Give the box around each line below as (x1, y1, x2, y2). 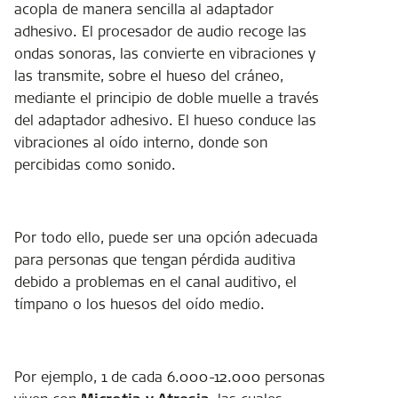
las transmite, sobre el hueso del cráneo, (14, 65, 283, 85)
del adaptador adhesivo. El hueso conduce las (14, 109, 316, 130)
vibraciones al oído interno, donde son (14, 131, 267, 152)
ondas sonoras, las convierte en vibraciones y (14, 43, 315, 63)
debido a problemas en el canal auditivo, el (14, 271, 297, 291)
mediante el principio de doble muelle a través (14, 87, 319, 107)
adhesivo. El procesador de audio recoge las (14, 20, 306, 41)
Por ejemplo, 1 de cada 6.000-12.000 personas (14, 366, 325, 386)
